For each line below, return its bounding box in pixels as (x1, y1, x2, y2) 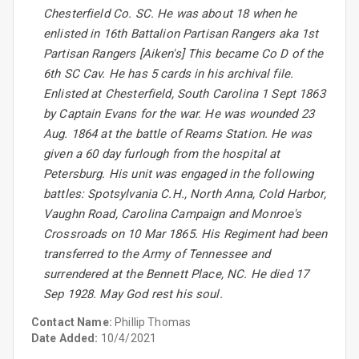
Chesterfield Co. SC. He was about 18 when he (43, 6, 297, 22)
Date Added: (31, 332, 99, 345)
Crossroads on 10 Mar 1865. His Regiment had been (43, 227, 328, 242)
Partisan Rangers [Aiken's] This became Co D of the (43, 46, 324, 62)
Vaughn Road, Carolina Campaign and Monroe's (43, 207, 302, 222)
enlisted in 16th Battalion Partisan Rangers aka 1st (43, 26, 319, 42)
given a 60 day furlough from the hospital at (43, 147, 280, 162)
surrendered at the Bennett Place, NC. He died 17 (43, 267, 309, 282)
